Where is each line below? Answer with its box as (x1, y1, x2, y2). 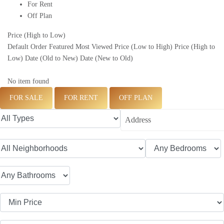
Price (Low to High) (114, 43, 172, 51)
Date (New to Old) (80, 54, 133, 62)
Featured (49, 43, 73, 51)
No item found (7, 77, 49, 85)
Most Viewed (75, 43, 112, 51)
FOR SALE (9, 94, 43, 102)
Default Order (7, 43, 47, 51)
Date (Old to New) (25, 54, 78, 62)
